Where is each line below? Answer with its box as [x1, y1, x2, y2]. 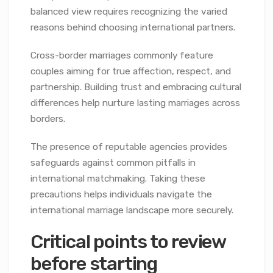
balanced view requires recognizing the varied [30, 5, 227, 17]
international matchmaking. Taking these [30, 172, 205, 184]
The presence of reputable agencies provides [30, 141, 227, 152]
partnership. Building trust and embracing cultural [30, 81, 241, 93]
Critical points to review [30, 230, 225, 253]
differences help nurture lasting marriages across [30, 97, 240, 108]
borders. [30, 113, 65, 124]
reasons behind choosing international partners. [30, 21, 235, 33]
